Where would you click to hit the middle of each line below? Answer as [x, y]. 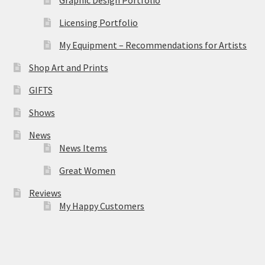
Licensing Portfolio [99, 22]
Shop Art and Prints [68, 67]
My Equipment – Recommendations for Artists [153, 45]
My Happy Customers [102, 206]
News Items [83, 148]
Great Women [88, 170]
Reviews [45, 193]
